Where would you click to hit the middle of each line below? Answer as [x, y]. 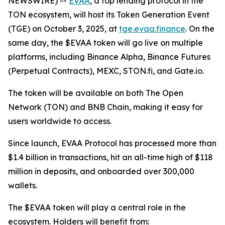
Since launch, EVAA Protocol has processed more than [112, 143]
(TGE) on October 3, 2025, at [64, 29]
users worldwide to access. [60, 121]
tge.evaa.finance [152, 29]
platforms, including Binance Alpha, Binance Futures [109, 57]
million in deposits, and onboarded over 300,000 [101, 171]
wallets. [23, 185]
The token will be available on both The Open [96, 93]
